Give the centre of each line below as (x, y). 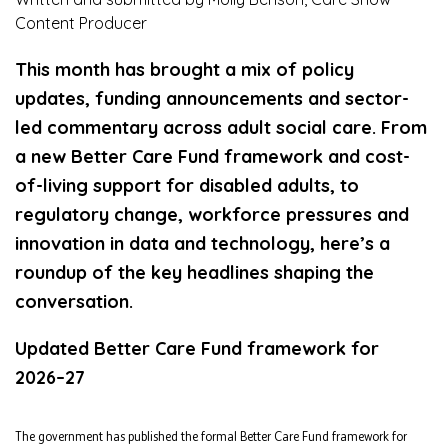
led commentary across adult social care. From (221, 128)
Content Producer (81, 23)
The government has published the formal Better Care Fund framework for (211, 437)
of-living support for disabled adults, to (187, 186)
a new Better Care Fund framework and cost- (212, 157)
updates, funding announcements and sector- (212, 99)
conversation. (74, 302)
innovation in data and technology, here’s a (202, 244)
